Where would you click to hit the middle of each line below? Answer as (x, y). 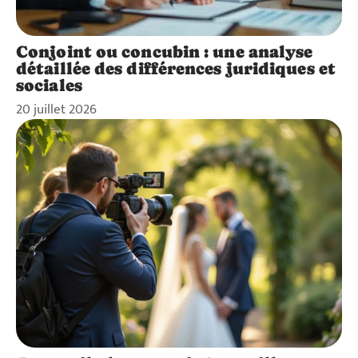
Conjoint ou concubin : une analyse (165, 52)
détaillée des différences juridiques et (176, 69)
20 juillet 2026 (56, 110)
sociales (49, 86)
